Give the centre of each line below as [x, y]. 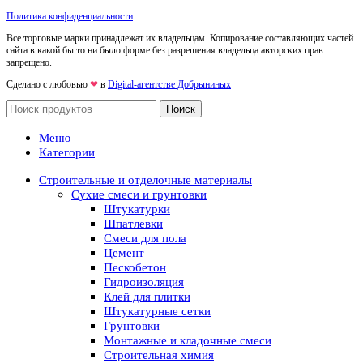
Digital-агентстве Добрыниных [169, 85]
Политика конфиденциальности [70, 17]
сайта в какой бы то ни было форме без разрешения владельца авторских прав [165, 51]
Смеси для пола [145, 239]
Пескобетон [135, 268]
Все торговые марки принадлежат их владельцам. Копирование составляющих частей [180, 38]
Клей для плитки [147, 297]
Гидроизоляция [144, 282]
